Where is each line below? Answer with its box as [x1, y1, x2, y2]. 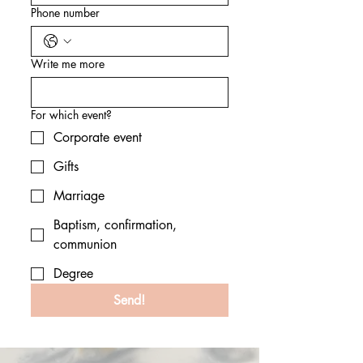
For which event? [31, 106, 112, 122]
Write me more [31, 55, 105, 71]
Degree [53, 264, 93, 282]
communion [53, 235, 117, 253]
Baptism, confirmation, [53, 216, 177, 233]
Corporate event [53, 128, 142, 146]
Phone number [31, 4, 100, 20]
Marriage [53, 186, 105, 204]
